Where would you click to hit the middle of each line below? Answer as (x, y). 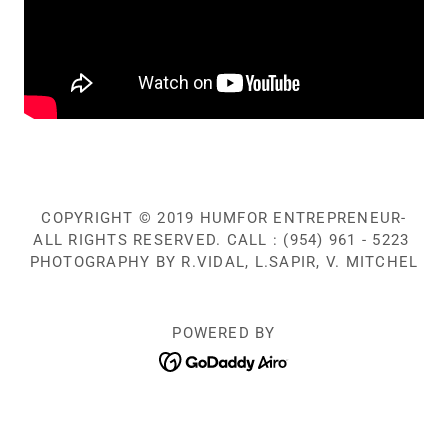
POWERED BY (224, 333)
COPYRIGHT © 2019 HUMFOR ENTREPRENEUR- (224, 218)
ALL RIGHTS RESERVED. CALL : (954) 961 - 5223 (224, 240)
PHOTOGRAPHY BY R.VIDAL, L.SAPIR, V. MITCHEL (224, 262)
